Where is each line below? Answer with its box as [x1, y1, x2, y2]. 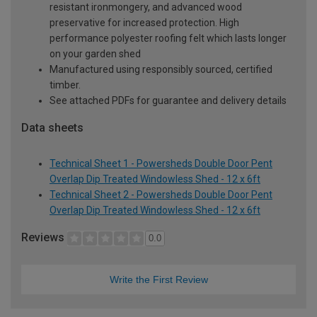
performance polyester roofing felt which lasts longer [50, 32, 287, 44]
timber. [50, 79, 81, 91]
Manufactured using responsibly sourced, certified [50, 63, 272, 75]
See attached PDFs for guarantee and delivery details [50, 94, 287, 106]
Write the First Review [109, 274, 208, 286]
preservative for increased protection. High [50, 16, 239, 28]
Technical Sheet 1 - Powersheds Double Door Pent [50, 157, 272, 169]
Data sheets [21, 120, 83, 134]
